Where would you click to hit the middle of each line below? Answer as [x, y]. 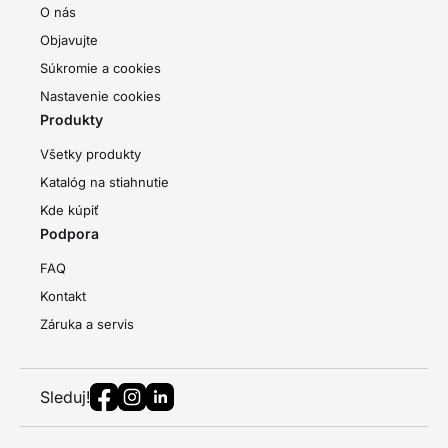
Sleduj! [65, 397]
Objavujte [69, 40]
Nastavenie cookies [100, 96]
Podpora [69, 233]
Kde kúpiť [69, 210]
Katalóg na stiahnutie [104, 182]
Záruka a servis [87, 324]
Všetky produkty [90, 154]
